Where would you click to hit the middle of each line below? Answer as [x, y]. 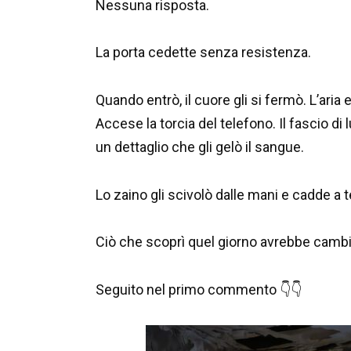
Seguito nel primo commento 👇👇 [199, 289]
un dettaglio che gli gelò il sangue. [200, 147]
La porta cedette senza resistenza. [203, 52]
